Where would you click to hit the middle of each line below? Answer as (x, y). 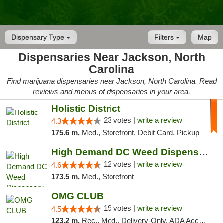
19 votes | (120, 208)
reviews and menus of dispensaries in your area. (111, 91)
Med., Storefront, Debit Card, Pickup (140, 133)
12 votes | (120, 164)
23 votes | (120, 120)
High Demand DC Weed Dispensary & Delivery (203, 152)
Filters (165, 37)
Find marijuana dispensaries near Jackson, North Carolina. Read (111, 81)
